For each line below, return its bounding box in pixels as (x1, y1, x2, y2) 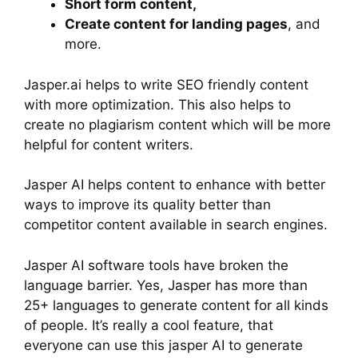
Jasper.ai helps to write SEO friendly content (24, 76, 308, 93)
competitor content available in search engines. (24, 217, 328, 233)
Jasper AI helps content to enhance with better (24, 177, 325, 193)
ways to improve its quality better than (24, 197, 271, 213)
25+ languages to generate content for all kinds (24, 296, 328, 313)
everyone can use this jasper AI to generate (24, 336, 303, 353)
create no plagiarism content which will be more (24, 116, 331, 133)
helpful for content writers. (24, 136, 193, 153)
